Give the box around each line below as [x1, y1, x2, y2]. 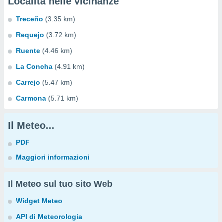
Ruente [16, 47, 40, 55]
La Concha [16, 62, 53, 70]
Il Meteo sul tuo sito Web [8, 179, 112, 189]
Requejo [16, 31, 44, 39]
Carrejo [16, 78, 40, 86]
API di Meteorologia [16, 213, 82, 221]
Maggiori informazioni [16, 153, 90, 161]
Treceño [16, 15, 43, 23]
